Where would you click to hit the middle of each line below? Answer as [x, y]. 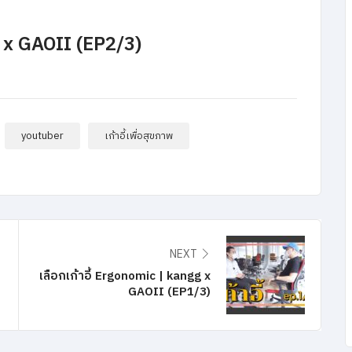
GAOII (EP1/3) [169, 292]
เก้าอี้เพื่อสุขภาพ [139, 136]
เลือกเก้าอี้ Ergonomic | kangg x [125, 277]
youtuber [42, 136]
